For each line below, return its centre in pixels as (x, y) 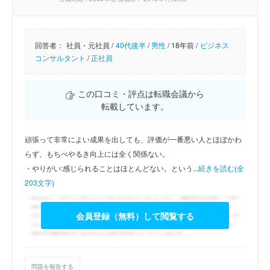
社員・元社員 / (90, 45)
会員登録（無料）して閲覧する (135, 216)
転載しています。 (135, 106)
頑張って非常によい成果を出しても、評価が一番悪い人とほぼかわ (133, 139)
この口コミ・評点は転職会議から (140, 94)
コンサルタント (60, 58)
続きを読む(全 (221, 168)
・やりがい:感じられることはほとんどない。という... (111, 168)
